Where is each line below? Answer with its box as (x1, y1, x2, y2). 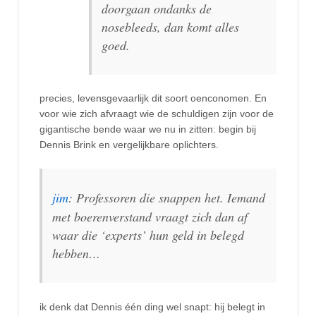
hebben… (52, 245, 100, 262)
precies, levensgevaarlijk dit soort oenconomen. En (39, 92, 267, 104)
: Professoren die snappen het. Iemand (68, 189, 265, 207)
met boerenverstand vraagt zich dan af (52, 208, 248, 226)
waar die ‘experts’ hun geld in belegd (52, 226, 244, 244)
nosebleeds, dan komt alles (102, 18, 239, 36)
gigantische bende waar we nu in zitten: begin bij (39, 123, 256, 135)
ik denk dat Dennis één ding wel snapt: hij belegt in (39, 300, 265, 312)
